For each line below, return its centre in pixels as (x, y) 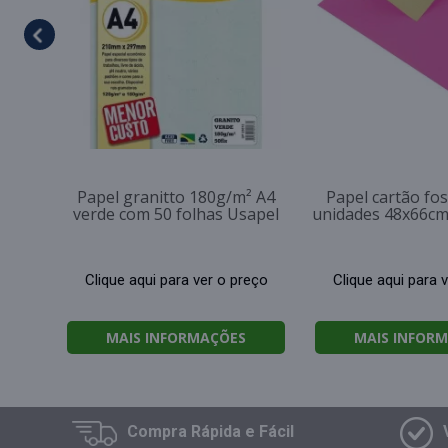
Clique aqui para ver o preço (176, 279)
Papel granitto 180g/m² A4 (176, 197)
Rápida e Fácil (242, 431)
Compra (159, 431)
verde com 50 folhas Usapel (176, 214)
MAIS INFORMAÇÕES (176, 337)
